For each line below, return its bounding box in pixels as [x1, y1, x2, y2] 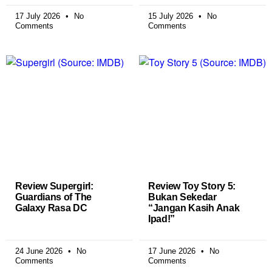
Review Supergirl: [15, 181, 93, 192]
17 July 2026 [15, 11, 63, 21]
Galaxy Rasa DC [15, 203, 87, 214]
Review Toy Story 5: [148, 181, 236, 192]
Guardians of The [15, 192, 92, 203]
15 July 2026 [148, 11, 195, 21]
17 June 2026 [148, 246, 198, 256]
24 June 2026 [15, 246, 65, 256]
